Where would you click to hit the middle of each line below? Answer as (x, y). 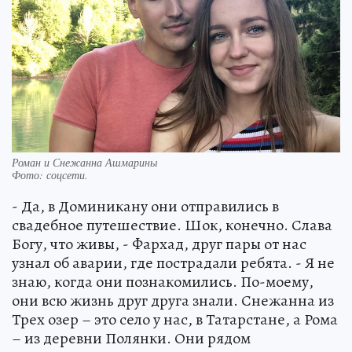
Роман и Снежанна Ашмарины (84, 163)
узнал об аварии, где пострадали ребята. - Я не (173, 263)
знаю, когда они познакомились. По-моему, (163, 282)
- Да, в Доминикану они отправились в (145, 207)
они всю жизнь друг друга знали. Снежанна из (173, 301)
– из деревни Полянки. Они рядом (131, 339)
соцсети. (67, 175)
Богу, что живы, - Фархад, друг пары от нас (159, 244)
